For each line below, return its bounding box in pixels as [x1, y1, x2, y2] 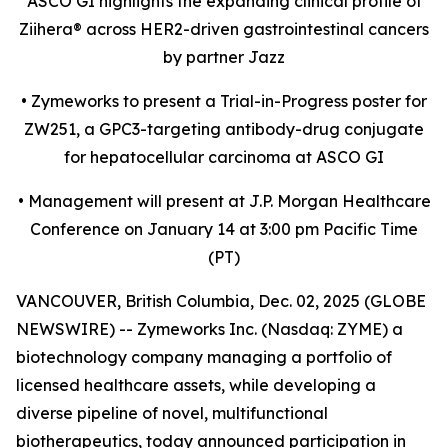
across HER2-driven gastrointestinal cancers [82, 19, 429, 39]
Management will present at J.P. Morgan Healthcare [27, 191, 431, 211]
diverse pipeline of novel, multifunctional [16, 403, 328, 423]
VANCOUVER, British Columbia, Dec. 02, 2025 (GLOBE [16, 291, 426, 311]
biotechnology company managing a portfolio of [16, 347, 392, 367]
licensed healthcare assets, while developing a [16, 375, 376, 395]
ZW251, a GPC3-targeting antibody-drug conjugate [24, 119, 424, 139]
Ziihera [19, 19, 73, 39]
